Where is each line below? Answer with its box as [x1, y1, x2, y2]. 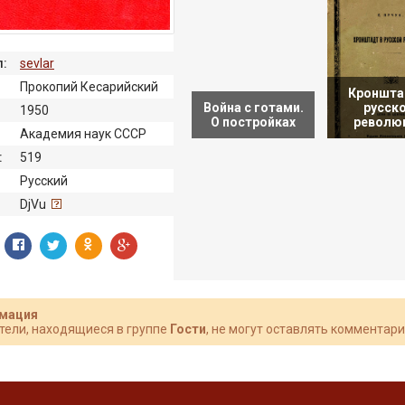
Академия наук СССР [20, 126, 146, 141]
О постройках [211, 115, 296, 129]
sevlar [20, 55, 54, 71]
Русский [20, 173, 68, 188]
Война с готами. [202, 100, 304, 115]
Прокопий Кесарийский [20, 79, 158, 94]
